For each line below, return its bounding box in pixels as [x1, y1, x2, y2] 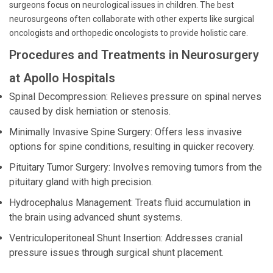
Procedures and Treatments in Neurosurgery [9, 48, 259, 62]
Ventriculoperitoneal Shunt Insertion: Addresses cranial [9, 232, 243, 244]
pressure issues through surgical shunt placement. [9, 247, 224, 258]
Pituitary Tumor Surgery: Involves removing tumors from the [9, 161, 262, 173]
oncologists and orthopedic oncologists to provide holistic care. [9, 28, 248, 38]
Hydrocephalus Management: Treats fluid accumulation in [9, 197, 250, 208]
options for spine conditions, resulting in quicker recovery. [9, 141, 255, 152]
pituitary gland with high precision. [9, 176, 153, 188]
